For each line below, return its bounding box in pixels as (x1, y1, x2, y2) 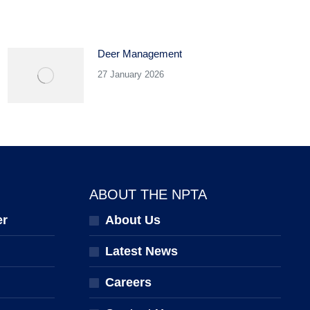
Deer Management (97, 48, 182, 60)
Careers (104, 275, 152, 289)
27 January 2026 (97, 69, 164, 80)
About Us (104, 213, 161, 227)
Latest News (104, 244, 178, 258)
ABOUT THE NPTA (89, 187, 207, 202)
